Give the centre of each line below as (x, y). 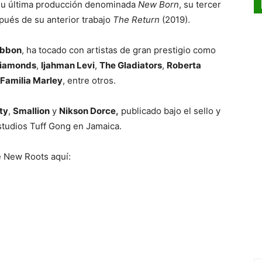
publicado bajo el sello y (170, 111)
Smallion (31, 111)
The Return (137, 20)
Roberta (184, 65)
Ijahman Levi (68, 65)
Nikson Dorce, (89, 111)
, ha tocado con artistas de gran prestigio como (119, 50)
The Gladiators (131, 65)
